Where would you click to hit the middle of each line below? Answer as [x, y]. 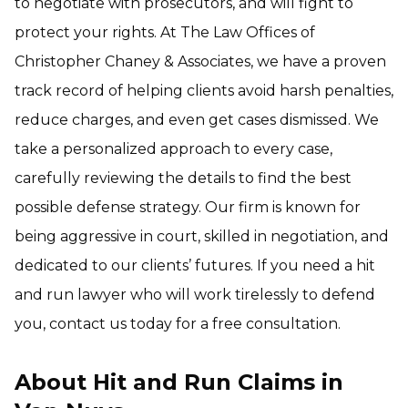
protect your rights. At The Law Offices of [165, 32]
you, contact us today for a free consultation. [178, 324]
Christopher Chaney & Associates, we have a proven [200, 61]
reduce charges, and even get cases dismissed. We [197, 120]
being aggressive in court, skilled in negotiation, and [202, 236]
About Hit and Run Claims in [179, 382]
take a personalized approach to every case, [173, 149]
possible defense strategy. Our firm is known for [188, 207]
